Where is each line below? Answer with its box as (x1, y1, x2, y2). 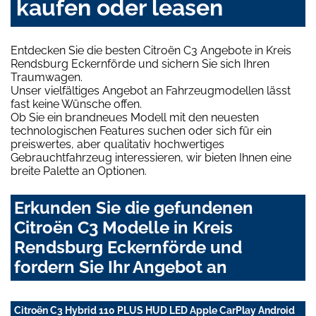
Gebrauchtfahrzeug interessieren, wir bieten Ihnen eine (11, 150, 291, 164)
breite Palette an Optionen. (11, 164, 147, 178)
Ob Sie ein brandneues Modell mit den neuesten (11, 110, 259, 124)
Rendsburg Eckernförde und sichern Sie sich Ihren (11, 56, 269, 71)
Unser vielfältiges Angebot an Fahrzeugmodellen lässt (11, 83, 291, 97)
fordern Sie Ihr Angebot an (14, 256, 227, 277)
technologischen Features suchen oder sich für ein (11, 123, 272, 138)
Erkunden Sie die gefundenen (14, 197, 253, 218)
